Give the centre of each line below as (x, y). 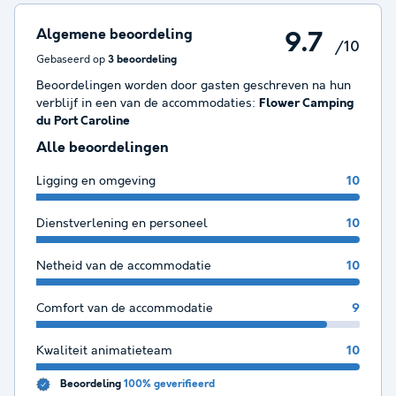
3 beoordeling (142, 61)
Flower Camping (306, 104)
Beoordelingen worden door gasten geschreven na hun (194, 86)
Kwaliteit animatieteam (104, 351)
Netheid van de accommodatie (124, 267)
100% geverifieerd (169, 385)
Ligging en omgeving (96, 182)
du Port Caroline (83, 122)
